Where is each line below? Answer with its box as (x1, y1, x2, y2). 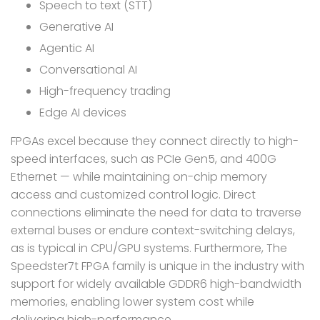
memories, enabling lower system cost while (11, 293, 254, 310)
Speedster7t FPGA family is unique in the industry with (11, 257, 304, 274)
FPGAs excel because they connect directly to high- (11, 132, 299, 149)
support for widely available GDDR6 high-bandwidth (11, 275, 301, 292)
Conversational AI (39, 61, 137, 78)
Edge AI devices (39, 104, 126, 121)
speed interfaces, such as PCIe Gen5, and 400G (11, 150, 276, 167)
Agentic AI (39, 39, 94, 56)
